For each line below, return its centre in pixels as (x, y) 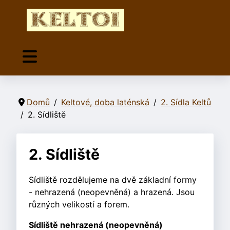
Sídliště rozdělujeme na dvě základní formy (113, 180)
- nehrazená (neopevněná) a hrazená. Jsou (112, 192)
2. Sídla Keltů (186, 102)
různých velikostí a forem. (79, 205)
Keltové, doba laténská (105, 102)
